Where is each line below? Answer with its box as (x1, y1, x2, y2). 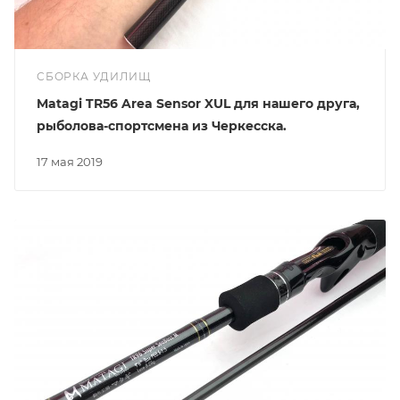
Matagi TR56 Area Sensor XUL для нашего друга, (37, 95, 360, 112)
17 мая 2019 (41, 154, 103, 169)
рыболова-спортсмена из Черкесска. (37, 117, 287, 134)
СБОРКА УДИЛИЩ (37, 69, 151, 83)
